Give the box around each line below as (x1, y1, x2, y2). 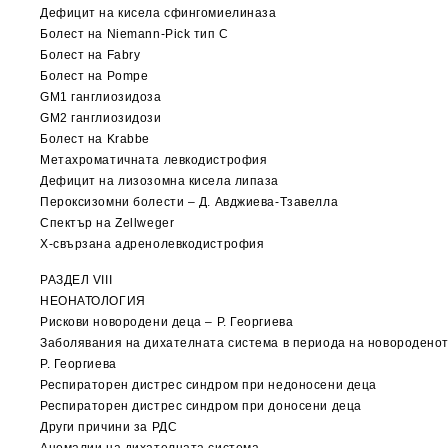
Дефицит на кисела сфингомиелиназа (40, 6, 277, 20)
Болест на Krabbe (40, 132, 150, 146)
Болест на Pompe (40, 69, 149, 83)
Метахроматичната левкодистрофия (40, 153, 268, 167)
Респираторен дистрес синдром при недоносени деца (40, 378, 377, 392)
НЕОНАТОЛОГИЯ (40, 294, 146, 308)
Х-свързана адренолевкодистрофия (40, 237, 265, 251)
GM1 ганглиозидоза (40, 90, 162, 104)
